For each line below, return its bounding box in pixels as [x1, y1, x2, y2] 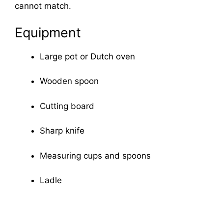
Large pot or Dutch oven [40, 51, 135, 61]
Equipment [15, 24, 81, 41]
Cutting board [40, 101, 94, 111]
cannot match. [15, 1, 71, 11]
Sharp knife [40, 126, 84, 136]
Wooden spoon [40, 76, 99, 86]
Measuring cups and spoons [40, 150, 151, 161]
